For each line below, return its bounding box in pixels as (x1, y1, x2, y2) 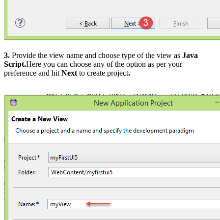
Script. (4, 59, 26, 68)
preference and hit (4, 68, 59, 77)
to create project (79, 68, 128, 77)
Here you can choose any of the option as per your (26, 59, 182, 68)
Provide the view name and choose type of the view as (12, 51, 180, 59)
